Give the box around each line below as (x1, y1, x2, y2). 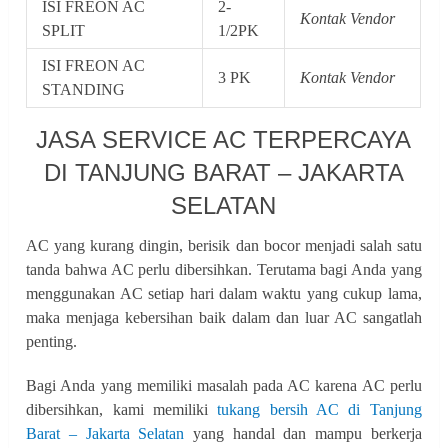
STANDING (42, 80, 126, 98)
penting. (26, 332, 78, 350)
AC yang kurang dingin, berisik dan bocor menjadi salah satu (26, 236, 422, 254)
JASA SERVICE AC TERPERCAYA (36, 125, 412, 153)
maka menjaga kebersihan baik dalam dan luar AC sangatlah (26, 308, 422, 326)
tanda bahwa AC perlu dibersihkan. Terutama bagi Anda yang (26, 260, 422, 278)
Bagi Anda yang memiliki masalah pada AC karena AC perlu (26, 376, 422, 394)
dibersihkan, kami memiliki (26, 400, 218, 418)
